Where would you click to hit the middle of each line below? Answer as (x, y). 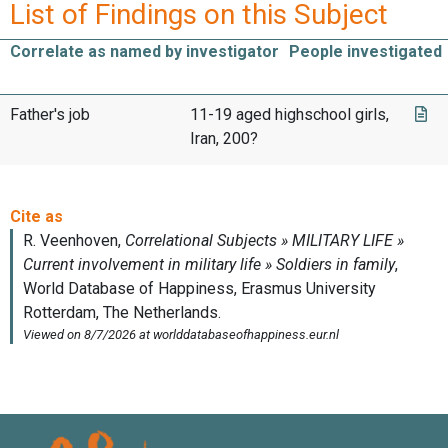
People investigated (365, 51)
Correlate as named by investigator (144, 51)
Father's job (50, 114)
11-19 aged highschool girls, (289, 114)
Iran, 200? (224, 138)
